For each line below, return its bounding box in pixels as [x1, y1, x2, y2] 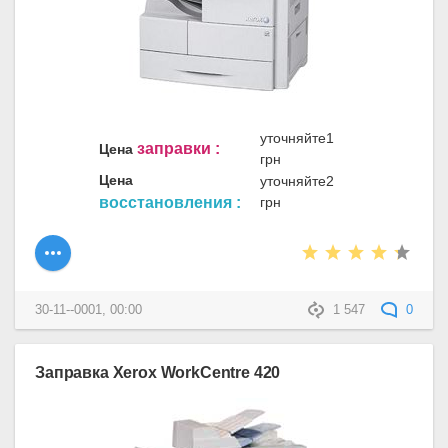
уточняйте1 [260, 130, 334, 147]
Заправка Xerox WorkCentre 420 [35, 362, 281, 381]
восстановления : [99, 194, 241, 212]
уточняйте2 [260, 173, 334, 190]
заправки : [137, 140, 220, 158]
